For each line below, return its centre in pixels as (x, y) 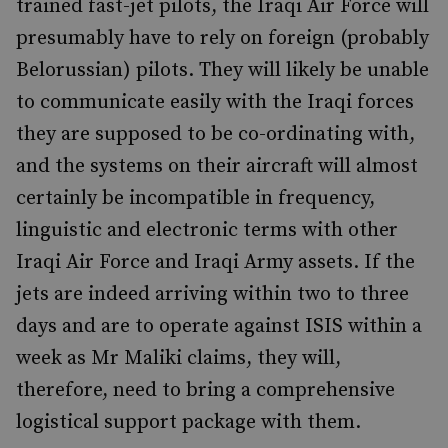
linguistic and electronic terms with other (207, 230)
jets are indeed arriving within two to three (212, 294)
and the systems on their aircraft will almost (217, 166)
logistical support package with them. (188, 422)
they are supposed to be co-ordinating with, (215, 134)
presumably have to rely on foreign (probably (222, 38)
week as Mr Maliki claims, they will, (178, 358)
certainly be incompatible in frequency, (195, 198)
